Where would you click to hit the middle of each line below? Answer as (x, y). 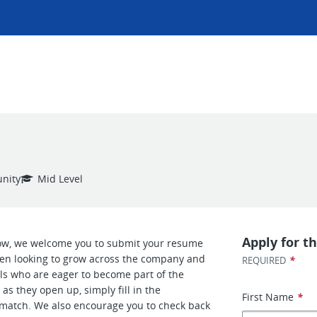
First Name (268, 297)
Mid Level (60, 179)
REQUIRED (264, 260)
